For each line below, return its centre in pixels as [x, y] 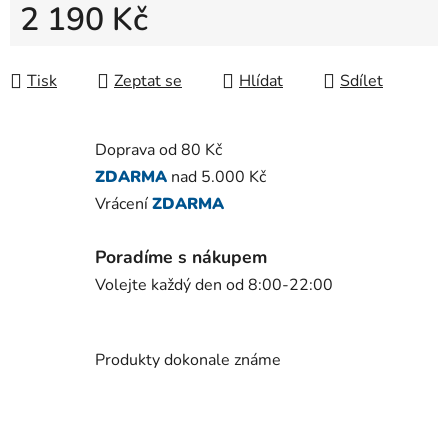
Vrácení [123, 204]
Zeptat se [148, 81]
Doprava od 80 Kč [158, 150]
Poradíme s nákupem [181, 256]
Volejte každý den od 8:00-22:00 [214, 284]
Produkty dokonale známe [188, 360]
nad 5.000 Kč [216, 177]
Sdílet [361, 81]
